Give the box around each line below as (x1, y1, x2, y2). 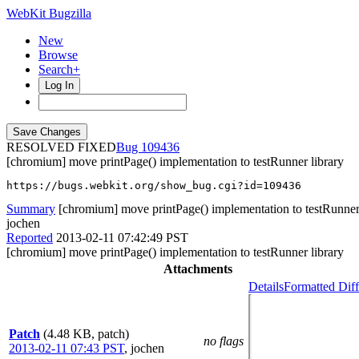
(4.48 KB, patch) (43, 327, 129, 341)
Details (248, 280, 284, 293)
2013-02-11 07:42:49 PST (56, 231, 188, 244)
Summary (6, 202, 55, 216)
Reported (6, 231, 53, 244)
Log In (45, 79, 74, 91)
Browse (38, 48, 78, 62)
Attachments (163, 262, 232, 276)
